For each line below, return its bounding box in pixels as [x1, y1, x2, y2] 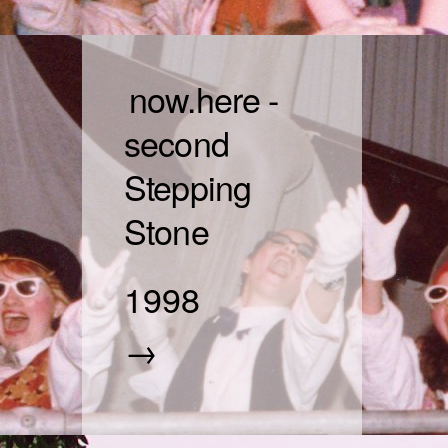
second [124, 118, 229, 168]
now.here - [129, 74, 279, 124]
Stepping [124, 162, 252, 212]
